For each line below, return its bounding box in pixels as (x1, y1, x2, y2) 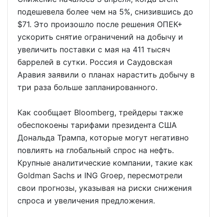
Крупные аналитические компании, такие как (17, 158, 193, 168)
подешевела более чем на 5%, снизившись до (17, 7, 193, 17)
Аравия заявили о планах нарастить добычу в (17, 70, 195, 80)
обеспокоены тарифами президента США (17, 120, 177, 130)
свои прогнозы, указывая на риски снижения (17, 183, 192, 193)
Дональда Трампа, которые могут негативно (17, 133, 189, 143)
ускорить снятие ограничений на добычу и (17, 32, 183, 42)
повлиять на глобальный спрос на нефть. (17, 145, 174, 155)
